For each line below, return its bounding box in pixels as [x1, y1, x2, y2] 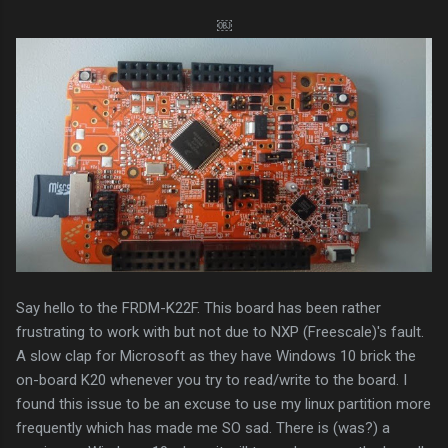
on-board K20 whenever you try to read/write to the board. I [16, 370, 407, 389]
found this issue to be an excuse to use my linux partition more [16, 394, 431, 413]
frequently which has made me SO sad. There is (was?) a [16, 418, 390, 437]
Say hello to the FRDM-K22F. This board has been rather [16, 298, 381, 317]
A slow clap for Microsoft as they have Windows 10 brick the [16, 346, 416, 365]
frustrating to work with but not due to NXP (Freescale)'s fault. [16, 322, 424, 341]
